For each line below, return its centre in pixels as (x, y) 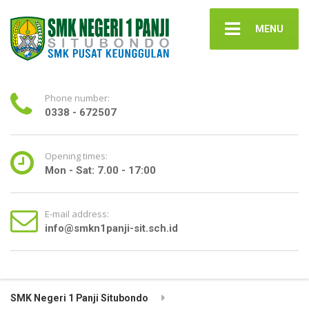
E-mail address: (77, 213)
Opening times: (76, 156)
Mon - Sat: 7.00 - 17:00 (100, 170)
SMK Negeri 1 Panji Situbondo (79, 298)
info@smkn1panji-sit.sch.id (111, 228)
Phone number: (77, 98)
